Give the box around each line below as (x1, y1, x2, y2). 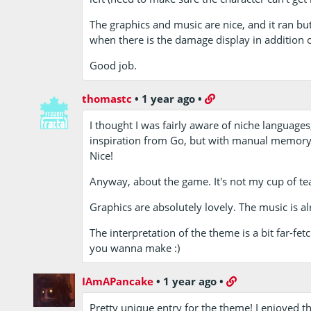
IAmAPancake (82, 274, 154, 288)
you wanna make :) (90, 240, 180, 255)
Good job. (90, 58, 137, 72)
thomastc (82, 91, 133, 106)
